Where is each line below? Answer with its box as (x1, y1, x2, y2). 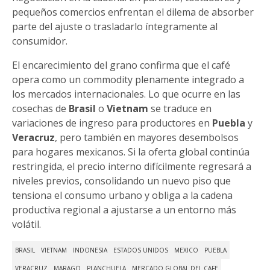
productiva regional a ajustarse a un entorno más (12, 203, 236, 217)
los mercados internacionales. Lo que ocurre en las (12, 87, 240, 101)
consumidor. (12, 34, 67, 48)
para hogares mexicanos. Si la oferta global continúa (12, 145, 250, 159)
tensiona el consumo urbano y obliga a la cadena (12, 189, 233, 202)
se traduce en (148, 102, 212, 116)
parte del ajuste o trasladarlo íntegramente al (12, 20, 218, 34)
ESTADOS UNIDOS (113, 246, 168, 255)
